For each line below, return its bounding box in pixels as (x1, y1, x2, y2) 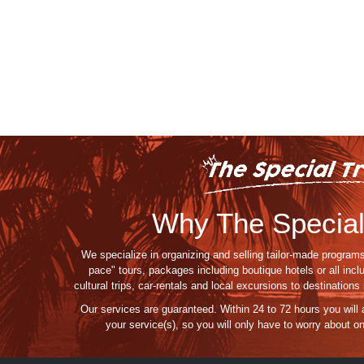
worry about (295, 318, 350, 331)
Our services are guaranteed (80, 303, 214, 316)
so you (181, 318, 214, 331)
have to (253, 318, 296, 331)
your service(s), (105, 318, 182, 331)
